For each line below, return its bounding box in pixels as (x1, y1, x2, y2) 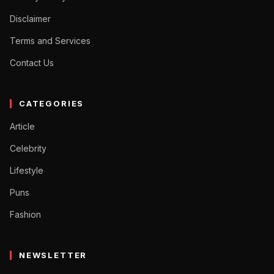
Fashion (10, 209, 41, 220)
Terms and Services (10, 35, 91, 46)
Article (10, 120, 35, 131)
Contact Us (10, 57, 54, 68)
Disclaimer (10, 13, 51, 24)
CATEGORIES (19, 98, 84, 108)
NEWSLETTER (19, 250, 87, 260)
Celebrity (10, 143, 46, 154)
